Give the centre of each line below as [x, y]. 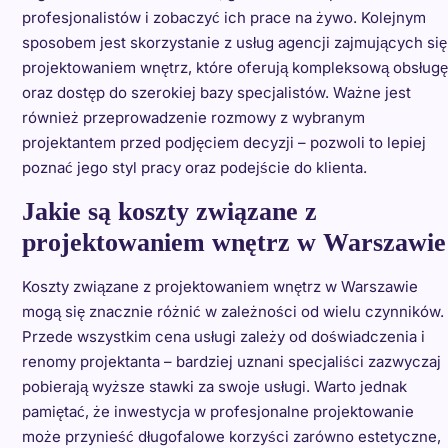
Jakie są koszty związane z [169, 212]
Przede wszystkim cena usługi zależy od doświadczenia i [223, 337]
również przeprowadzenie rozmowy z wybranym [193, 118]
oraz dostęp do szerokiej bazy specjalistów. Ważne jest [216, 93]
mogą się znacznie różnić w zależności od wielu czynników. [232, 312]
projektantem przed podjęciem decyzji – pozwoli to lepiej [223, 143]
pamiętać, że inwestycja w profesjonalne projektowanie [217, 412]
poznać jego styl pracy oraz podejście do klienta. [194, 168]
